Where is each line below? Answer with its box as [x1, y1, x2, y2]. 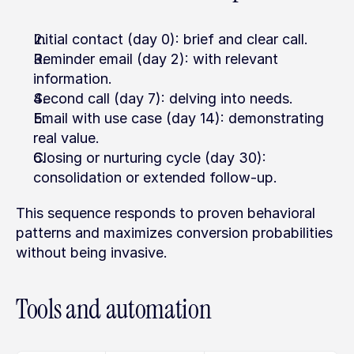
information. [33, 70, 112, 87]
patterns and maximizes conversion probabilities [16, 224, 333, 241]
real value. [33, 130, 100, 146]
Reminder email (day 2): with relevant [33, 51, 278, 67]
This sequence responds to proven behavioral [16, 205, 315, 221]
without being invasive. [16, 244, 168, 261]
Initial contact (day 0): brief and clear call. [33, 31, 308, 47]
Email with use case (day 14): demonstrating [33, 110, 324, 126]
